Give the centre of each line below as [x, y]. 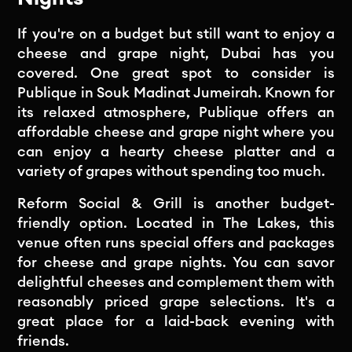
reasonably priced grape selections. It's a [176, 301]
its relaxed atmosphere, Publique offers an [176, 112]
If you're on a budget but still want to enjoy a [176, 33]
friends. [44, 341]
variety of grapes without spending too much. [172, 171]
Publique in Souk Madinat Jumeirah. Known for [176, 92]
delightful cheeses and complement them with [176, 282]
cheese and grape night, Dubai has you [176, 53]
